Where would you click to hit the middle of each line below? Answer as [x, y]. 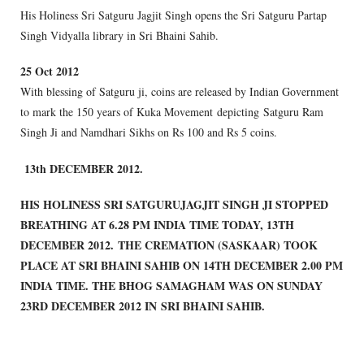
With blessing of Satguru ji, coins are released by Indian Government [180, 92]
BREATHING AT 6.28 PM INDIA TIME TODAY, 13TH [157, 224]
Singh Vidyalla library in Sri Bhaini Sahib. [119, 36]
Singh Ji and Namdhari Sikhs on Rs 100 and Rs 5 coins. [149, 132]
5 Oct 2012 [52, 71]
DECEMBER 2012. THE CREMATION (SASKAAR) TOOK [169, 245]
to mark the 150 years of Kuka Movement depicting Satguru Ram [172, 112]
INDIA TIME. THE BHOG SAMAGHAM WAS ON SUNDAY [171, 285]
